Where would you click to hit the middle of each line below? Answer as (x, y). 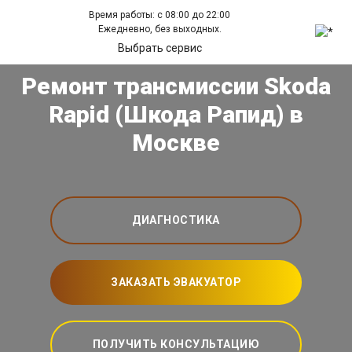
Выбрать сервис (159, 48)
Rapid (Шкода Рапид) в (176, 114)
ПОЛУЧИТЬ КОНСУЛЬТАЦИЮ (176, 344)
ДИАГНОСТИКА (176, 220)
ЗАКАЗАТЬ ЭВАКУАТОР (176, 282)
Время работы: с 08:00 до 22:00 (160, 15)
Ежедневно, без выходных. (159, 29)
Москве (176, 143)
